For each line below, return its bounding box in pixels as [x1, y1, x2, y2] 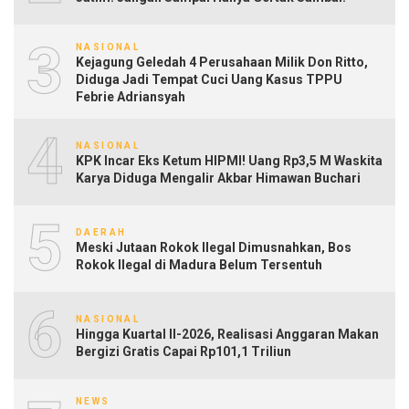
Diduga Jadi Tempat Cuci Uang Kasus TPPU [76, 71, 342, 87]
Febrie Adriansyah [76, 89, 185, 104]
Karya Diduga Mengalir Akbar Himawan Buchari [76, 171, 361, 186]
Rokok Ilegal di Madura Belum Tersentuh [76, 257, 322, 273]
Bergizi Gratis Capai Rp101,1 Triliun [76, 344, 291, 360]
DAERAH [76, 227, 127, 238]
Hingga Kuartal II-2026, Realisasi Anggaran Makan [76, 327, 379, 342]
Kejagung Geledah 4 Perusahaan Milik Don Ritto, [76, 54, 368, 69]
